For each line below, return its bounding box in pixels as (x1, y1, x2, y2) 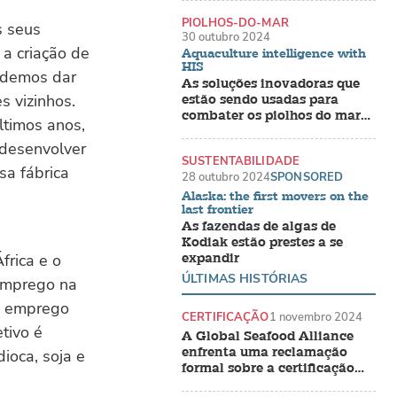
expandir (182, 250, 239, 268)
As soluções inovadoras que (182, 75, 360, 93)
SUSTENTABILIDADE (182, 153, 300, 169)
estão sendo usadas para (182, 91, 339, 109)
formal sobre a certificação (182, 360, 354, 378)
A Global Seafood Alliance (182, 328, 354, 346)
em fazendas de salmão (182, 123, 331, 141)
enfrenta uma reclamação (182, 344, 347, 362)
